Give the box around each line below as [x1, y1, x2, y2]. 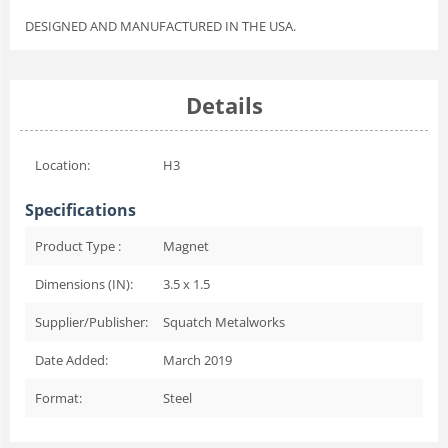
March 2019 [163, 350, 232, 369]
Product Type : [35, 236, 121, 255]
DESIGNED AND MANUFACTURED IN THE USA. [25, 16, 296, 35]
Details [185, 89, 263, 120]
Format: [35, 388, 82, 407]
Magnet [163, 236, 209, 255]
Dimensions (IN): [35, 274, 133, 293]
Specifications [25, 198, 136, 221]
